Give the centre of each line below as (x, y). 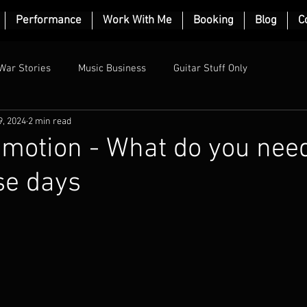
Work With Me (137, 21)
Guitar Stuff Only (210, 68)
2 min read (50, 121)
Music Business (112, 68)
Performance (49, 21)
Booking (213, 21)
